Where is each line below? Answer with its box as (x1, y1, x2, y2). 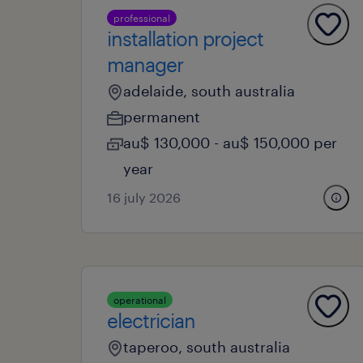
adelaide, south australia (123, 82, 295, 100)
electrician (107, 309, 195, 332)
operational (113, 294, 166, 305)
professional (113, 12, 170, 23)
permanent (123, 108, 200, 126)
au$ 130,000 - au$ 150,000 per (123, 134, 337, 152)
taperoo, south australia (123, 338, 290, 356)
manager (107, 53, 183, 76)
